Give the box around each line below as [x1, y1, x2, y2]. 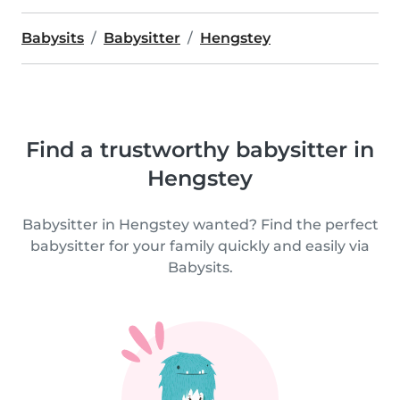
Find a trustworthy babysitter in [26, 137, 374, 162]
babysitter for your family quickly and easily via [30, 237, 370, 254]
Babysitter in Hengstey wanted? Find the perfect [21, 216, 379, 233]
